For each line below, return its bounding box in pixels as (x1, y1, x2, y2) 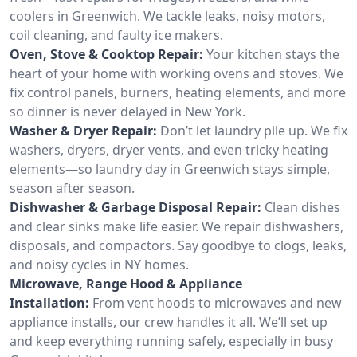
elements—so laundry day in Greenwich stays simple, (10, 159, 330, 178)
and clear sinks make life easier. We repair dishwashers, (10, 217, 343, 235)
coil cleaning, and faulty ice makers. (10, 25, 223, 44)
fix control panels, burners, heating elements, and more (10, 83, 346, 101)
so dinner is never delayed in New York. (10, 102, 245, 120)
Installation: (10, 293, 89, 312)
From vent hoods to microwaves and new (92, 293, 342, 312)
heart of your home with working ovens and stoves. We (10, 64, 343, 82)
